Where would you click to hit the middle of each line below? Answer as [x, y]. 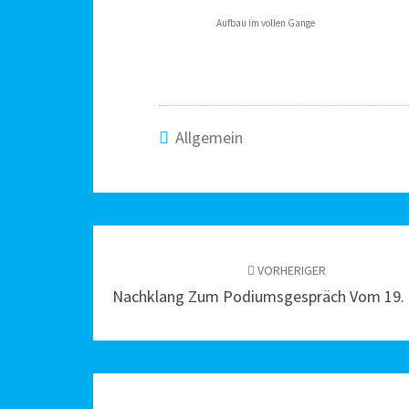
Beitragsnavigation [206, 241]
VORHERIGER [290, 270]
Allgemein [209, 137]
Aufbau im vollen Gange [266, 22]
